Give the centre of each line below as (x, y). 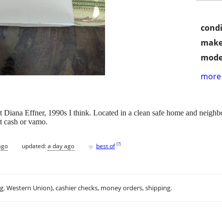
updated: (35, 146)
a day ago (61, 146)
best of (106, 146)
